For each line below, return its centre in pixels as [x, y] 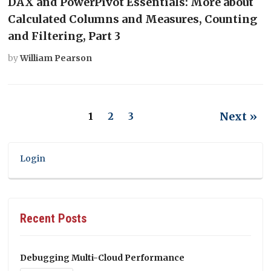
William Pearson [56, 58]
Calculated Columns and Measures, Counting [133, 19]
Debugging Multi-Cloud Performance [103, 257]
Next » [238, 116]
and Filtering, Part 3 [64, 36]
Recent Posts [54, 218]
